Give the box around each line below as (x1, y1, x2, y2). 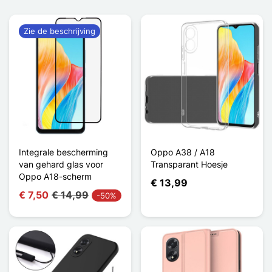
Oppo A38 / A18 (151, 146, 215, 157)
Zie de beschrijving (24, 25, 95, 36)
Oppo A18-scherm (19, 171, 92, 182)
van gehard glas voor (19, 158, 103, 169)
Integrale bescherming (19, 146, 108, 157)
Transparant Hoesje (151, 158, 228, 169)
